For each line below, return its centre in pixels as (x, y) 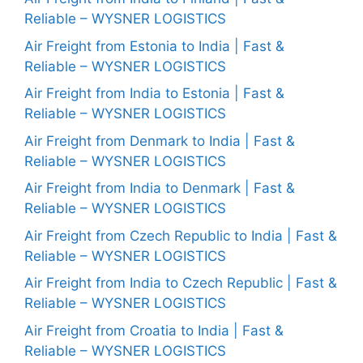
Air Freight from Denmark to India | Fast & (160, 141)
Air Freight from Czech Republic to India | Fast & (181, 235)
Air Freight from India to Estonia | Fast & (154, 93)
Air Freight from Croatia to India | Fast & (154, 330)
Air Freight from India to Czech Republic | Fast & (181, 283)
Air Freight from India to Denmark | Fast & (160, 188)
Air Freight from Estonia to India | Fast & (154, 46)
